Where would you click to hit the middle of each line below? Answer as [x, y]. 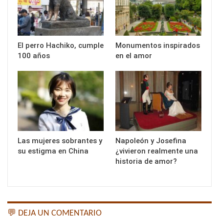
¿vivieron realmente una [157, 151]
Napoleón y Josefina [151, 141]
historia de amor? [146, 162]
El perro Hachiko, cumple [61, 45]
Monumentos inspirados [158, 45]
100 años [34, 55]
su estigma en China [53, 151]
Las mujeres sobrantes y [60, 141]
